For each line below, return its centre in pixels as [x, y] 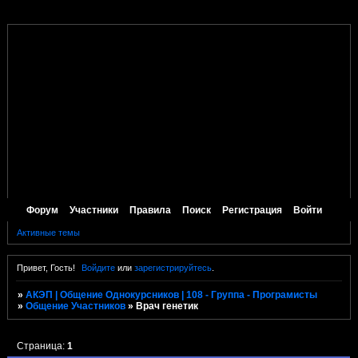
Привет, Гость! [46, 267]
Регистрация [253, 210]
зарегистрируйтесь [173, 267]
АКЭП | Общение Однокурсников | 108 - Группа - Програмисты [172, 294]
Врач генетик [167, 306]
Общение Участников [76, 306]
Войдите [99, 267]
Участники [94, 210]
